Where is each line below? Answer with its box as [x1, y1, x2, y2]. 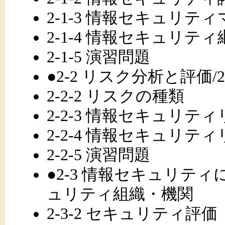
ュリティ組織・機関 [46, 184, 193, 203]
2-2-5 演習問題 [46, 145, 150, 164]
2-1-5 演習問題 [46, 47, 150, 66]
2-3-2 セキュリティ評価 [46, 204, 217, 222]
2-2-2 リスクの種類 [46, 86, 184, 105]
